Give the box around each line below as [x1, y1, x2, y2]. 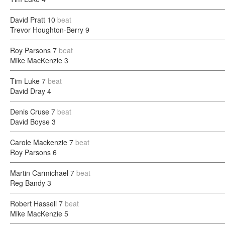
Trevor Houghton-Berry [10, 25, 83, 35]
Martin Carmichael [10, 168, 68, 178]
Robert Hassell [10, 198, 57, 208]
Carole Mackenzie [10, 137, 67, 147]
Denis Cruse [10, 106, 49, 117]
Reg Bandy [10, 178, 45, 188]
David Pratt [10, 15, 45, 25]
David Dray [10, 86, 45, 96]
